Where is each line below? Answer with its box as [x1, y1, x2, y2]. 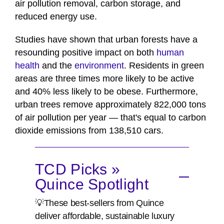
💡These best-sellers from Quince [35, 198, 164, 208]
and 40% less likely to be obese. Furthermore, [15, 86, 198, 97]
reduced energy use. [15, 11, 97, 22]
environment [74, 60, 124, 71]
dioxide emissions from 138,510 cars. [15, 125, 163, 136]
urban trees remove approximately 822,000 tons [15, 99, 206, 110]
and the [39, 60, 74, 71]
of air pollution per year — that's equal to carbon [15, 112, 206, 123]
